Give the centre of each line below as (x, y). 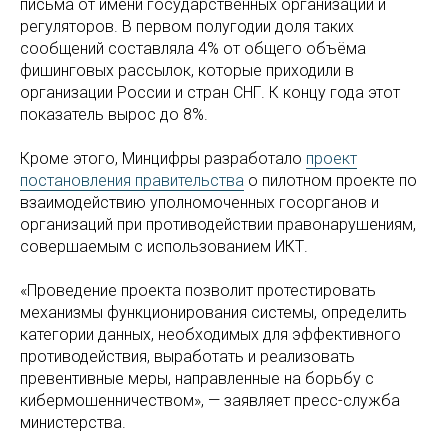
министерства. (73, 422)
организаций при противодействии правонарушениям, (218, 224)
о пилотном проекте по (330, 180)
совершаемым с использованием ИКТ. (164, 246)
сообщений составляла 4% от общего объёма (193, 48)
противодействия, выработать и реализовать (187, 356)
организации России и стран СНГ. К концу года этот (210, 92)
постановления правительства (132, 180)
